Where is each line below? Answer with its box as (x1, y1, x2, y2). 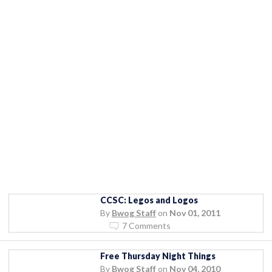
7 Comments (122, 220, 171, 231)
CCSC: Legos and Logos (100, 194, 198, 205)
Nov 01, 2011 (169, 207, 220, 218)
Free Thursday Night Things (100, 250, 216, 261)
